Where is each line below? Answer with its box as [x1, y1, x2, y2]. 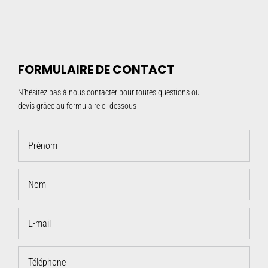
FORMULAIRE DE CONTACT [18, 60, 175, 78]
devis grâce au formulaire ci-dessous [18, 100, 136, 111]
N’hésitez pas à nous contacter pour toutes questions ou [18, 87, 200, 97]
